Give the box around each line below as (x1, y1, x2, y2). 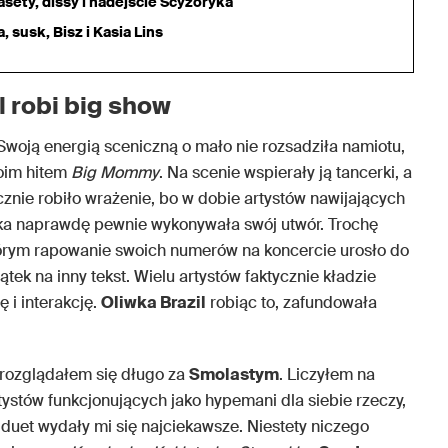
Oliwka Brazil (101, 291, 206, 313)
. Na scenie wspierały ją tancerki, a (159, 161, 412, 183)
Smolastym (189, 363, 279, 385)
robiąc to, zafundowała (206, 291, 377, 313)
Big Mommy (71, 161, 159, 183)
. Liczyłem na (279, 363, 375, 385)
